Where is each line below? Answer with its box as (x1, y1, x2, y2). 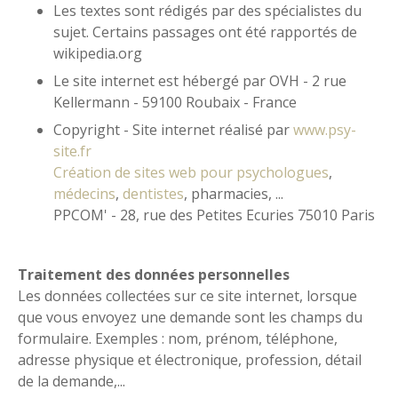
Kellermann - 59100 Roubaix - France (53, 92, 297, 113)
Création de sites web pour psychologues (53, 163, 329, 183)
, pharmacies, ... (184, 184, 283, 204)
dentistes (123, 184, 184, 204)
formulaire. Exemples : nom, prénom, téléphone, (18, 328, 338, 348)
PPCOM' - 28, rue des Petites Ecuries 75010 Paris (53, 205, 375, 226)
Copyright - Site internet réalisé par (53, 120, 293, 140)
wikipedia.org (53, 43, 142, 63)
